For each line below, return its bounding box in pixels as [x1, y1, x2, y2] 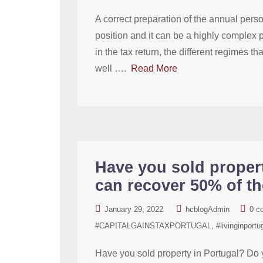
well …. [95, 63, 131, 73]
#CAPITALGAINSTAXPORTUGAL [95, 221, 211, 230]
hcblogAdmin [186, 205, 230, 214]
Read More [131, 63, 177, 73]
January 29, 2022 [104, 205, 163, 214]
